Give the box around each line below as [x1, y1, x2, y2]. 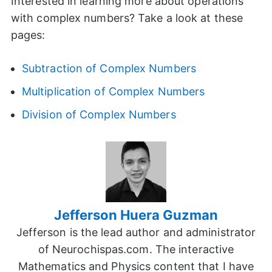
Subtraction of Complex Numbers [21, 62, 196, 75]
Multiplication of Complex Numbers [21, 85, 205, 98]
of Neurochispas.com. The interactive [38, 243, 234, 256]
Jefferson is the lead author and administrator [16, 226, 256, 239]
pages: [10, 29, 46, 41]
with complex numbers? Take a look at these [10, 12, 243, 24]
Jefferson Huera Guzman [54, 207, 218, 223]
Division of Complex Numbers [21, 108, 176, 121]
